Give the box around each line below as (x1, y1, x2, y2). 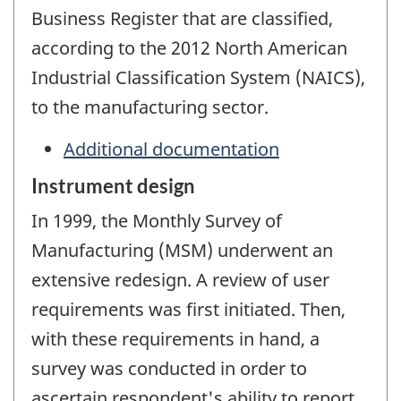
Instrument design (31, 174, 195, 199)
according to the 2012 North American (31, 36, 347, 61)
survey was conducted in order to (31, 356, 307, 381)
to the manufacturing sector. (31, 95, 269, 120)
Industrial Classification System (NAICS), (31, 65, 365, 90)
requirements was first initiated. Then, (31, 297, 346, 322)
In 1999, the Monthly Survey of (31, 209, 282, 234)
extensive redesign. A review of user (31, 268, 329, 293)
